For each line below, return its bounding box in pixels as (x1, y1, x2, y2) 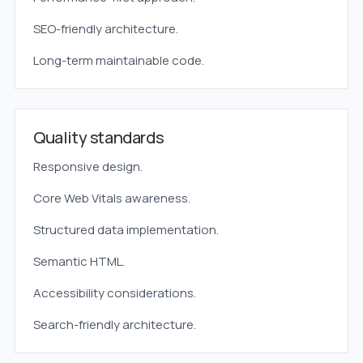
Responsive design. (32, 158, 143, 175)
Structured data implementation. (32, 221, 219, 238)
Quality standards (32, 126, 164, 148)
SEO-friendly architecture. (32, 20, 178, 37)
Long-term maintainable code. (32, 52, 204, 69)
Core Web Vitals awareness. (32, 190, 190, 207)
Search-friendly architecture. (32, 316, 196, 333)
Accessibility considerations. (32, 284, 196, 301)
